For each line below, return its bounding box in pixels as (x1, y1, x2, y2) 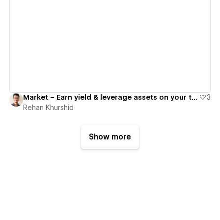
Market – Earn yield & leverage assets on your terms (191, 93, 197, 101)
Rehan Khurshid (23, 103, 74, 111)
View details (82, 21, 130, 30)
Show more (89, 132, 131, 141)
